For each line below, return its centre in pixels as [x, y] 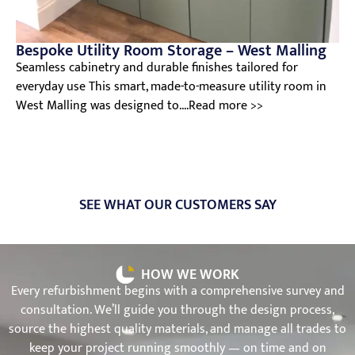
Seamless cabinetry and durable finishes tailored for [157, 67]
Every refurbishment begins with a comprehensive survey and [177, 291]
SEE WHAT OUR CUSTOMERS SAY [177, 205]
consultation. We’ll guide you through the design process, [177, 310]
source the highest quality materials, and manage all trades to [177, 329]
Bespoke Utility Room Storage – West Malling [171, 50]
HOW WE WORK [190, 275]
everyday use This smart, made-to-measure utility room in [171, 86]
